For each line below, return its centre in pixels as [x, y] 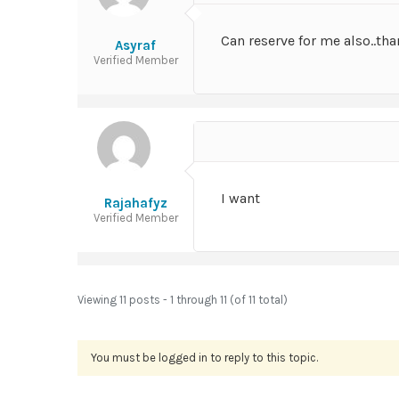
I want [240, 198]
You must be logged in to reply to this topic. [204, 358]
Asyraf [135, 45]
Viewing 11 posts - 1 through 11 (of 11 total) [183, 300]
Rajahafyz [135, 203]
